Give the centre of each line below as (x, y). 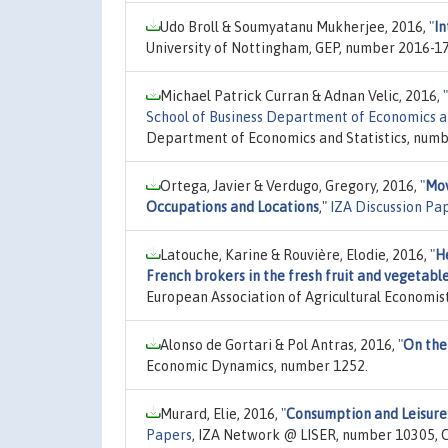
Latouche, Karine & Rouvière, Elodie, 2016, (295, 254)
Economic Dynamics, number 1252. (257, 365)
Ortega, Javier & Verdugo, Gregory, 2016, (290, 185)
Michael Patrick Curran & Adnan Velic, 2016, (301, 95)
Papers (169, 434)
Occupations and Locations (232, 206)
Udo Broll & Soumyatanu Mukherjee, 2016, (294, 26)
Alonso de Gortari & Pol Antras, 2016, (279, 344)
